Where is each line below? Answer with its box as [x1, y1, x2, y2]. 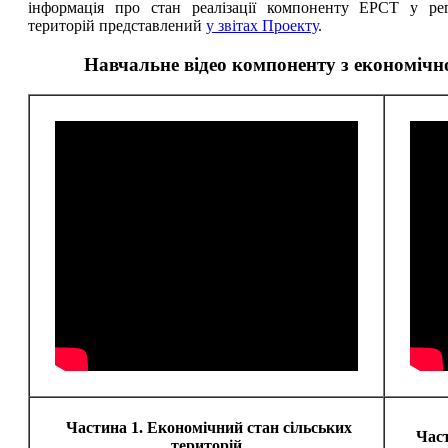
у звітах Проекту [206, 16, 318, 34]
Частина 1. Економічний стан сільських [65, 419, 352, 437]
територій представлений [28, 16, 206, 34]
